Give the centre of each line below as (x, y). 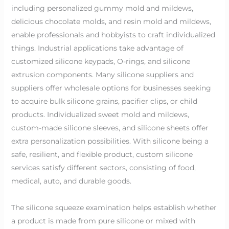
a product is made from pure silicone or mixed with (103, 221)
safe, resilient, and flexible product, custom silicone (102, 154)
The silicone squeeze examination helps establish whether (114, 207)
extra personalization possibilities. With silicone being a (110, 141)
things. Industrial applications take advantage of (97, 48)
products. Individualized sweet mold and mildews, (100, 114)
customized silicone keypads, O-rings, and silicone (100, 61)
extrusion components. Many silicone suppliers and (102, 74)
